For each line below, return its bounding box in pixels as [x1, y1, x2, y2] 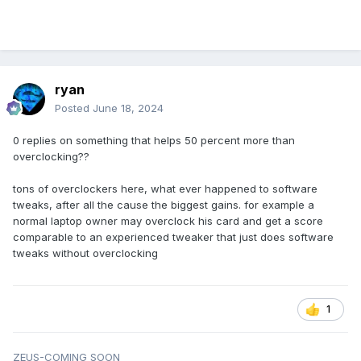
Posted [55, 102, 93, 115]
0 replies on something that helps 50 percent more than [13, 134, 295, 147]
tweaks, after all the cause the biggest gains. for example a [13, 198, 314, 212]
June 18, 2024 [93, 102, 164, 115]
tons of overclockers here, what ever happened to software [13, 182, 317, 196]
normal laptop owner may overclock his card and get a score [13, 214, 323, 228]
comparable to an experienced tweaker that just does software [13, 230, 334, 244]
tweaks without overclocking [13, 247, 158, 260]
